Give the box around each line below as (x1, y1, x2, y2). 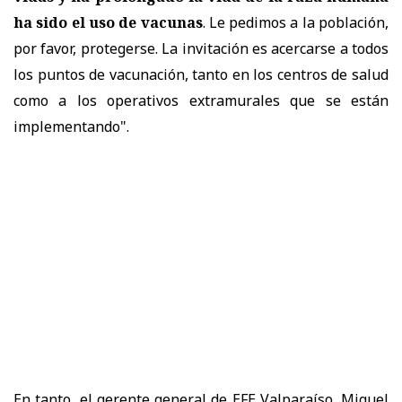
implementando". (13, 117, 129, 137)
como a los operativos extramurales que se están (13, 91, 389, 111)
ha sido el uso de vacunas (13, 13, 203, 33)
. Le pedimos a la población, (202, 13, 389, 33)
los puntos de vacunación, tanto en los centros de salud (13, 65, 389, 85)
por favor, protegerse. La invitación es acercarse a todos (13, 39, 389, 59)
